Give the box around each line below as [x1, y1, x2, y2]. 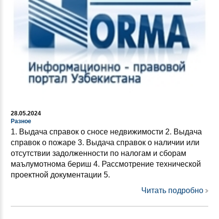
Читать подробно [141, 186, 203, 195]
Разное [11, 117, 31, 125]
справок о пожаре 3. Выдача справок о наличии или [11, 138, 199, 147]
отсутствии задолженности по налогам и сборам [11, 149, 186, 157]
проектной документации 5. [11, 170, 110, 179]
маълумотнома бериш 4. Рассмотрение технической [11, 159, 201, 168]
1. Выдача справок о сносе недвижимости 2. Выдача [11, 127, 202, 136]
